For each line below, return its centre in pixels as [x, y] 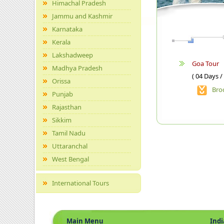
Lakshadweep [72, 55]
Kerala [61, 42]
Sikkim [62, 120]
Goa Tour [205, 63]
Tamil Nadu [69, 133]
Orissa [61, 81]
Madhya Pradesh [77, 68]
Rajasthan [67, 107]
